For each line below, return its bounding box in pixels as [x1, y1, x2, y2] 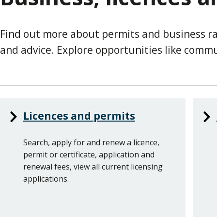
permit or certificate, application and [23, 149, 155, 160]
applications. [23, 173, 69, 184]
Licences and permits [23, 109, 135, 123]
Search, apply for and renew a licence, [23, 137, 159, 148]
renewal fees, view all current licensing [23, 161, 163, 172]
